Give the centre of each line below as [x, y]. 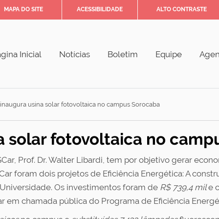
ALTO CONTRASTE [182, 9]
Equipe [169, 54]
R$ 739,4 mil [184, 187]
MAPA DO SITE [23, 9]
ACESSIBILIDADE [100, 9]
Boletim [123, 54]
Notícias [75, 54]
